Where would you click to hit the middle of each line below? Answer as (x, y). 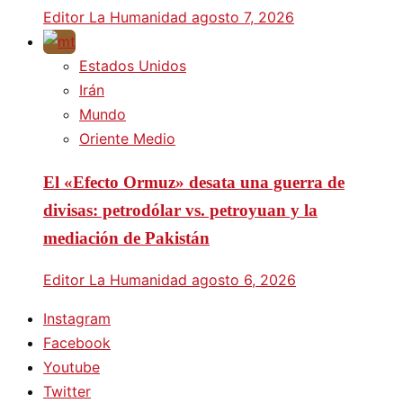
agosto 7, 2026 (243, 18)
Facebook (77, 343)
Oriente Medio (127, 139)
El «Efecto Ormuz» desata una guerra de (194, 182)
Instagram (77, 319)
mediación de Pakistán (126, 237)
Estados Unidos (133, 66)
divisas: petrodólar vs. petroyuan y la (180, 210)
